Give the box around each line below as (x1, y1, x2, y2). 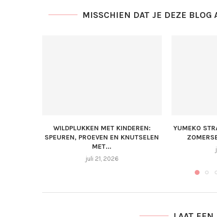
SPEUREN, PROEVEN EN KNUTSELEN (45, 133, 159, 141)
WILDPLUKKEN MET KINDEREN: (53, 124, 151, 132)
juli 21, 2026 (85, 155, 119, 162)
